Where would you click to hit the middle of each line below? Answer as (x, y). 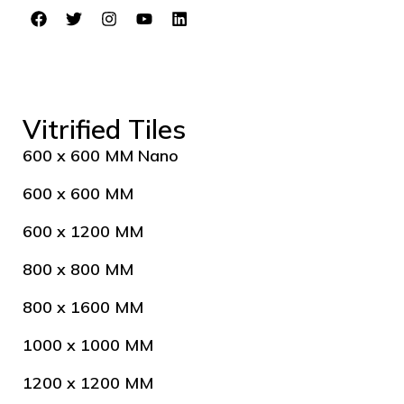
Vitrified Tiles (104, 129)
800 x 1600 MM (83, 307)
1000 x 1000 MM (88, 344)
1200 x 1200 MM (88, 382)
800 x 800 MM (78, 269)
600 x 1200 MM (83, 231)
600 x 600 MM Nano (101, 155)
